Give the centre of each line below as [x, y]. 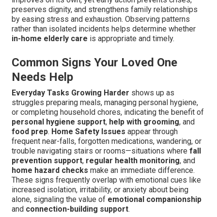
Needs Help [42, 77]
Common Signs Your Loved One [94, 63]
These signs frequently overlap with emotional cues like [106, 180]
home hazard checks [50, 170]
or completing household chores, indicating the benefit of [108, 112]
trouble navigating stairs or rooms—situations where [101, 151]
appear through [152, 132]
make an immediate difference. [141, 170]
